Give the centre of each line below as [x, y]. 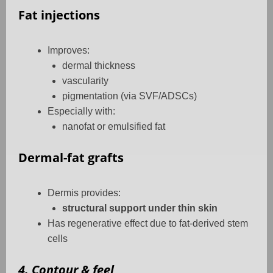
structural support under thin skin [140, 208]
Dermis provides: [84, 193]
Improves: [69, 51]
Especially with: [81, 112]
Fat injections [59, 15]
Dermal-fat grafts [71, 158]
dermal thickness [99, 66]
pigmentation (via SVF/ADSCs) [129, 96]
